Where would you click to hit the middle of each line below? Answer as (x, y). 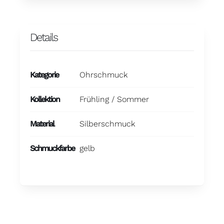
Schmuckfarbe (52, 148)
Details (43, 37)
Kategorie (44, 74)
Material (42, 123)
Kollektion (44, 99)
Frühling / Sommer (114, 99)
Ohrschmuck (103, 74)
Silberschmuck (107, 123)
